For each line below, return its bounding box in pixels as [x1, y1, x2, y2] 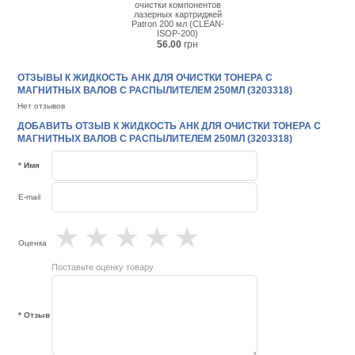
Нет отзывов [17, 101, 66, 111]
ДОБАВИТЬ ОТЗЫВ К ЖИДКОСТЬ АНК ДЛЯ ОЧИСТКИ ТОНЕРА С [17, 120, 322, 132]
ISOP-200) [157, 28, 198, 38]
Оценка [18, 239, 48, 248]
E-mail [18, 193, 41, 202]
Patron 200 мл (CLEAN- [131, 18, 224, 29]
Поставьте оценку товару [52, 262, 155, 273]
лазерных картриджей [133, 9, 222, 19]
